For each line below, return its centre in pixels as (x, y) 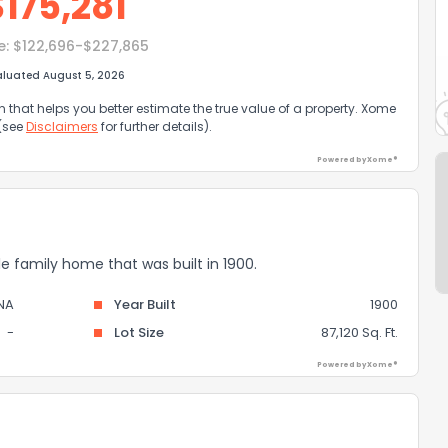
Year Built (145, 304)
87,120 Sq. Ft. (359, 332)
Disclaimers (62, 126)
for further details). (155, 126)
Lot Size (139, 332)
